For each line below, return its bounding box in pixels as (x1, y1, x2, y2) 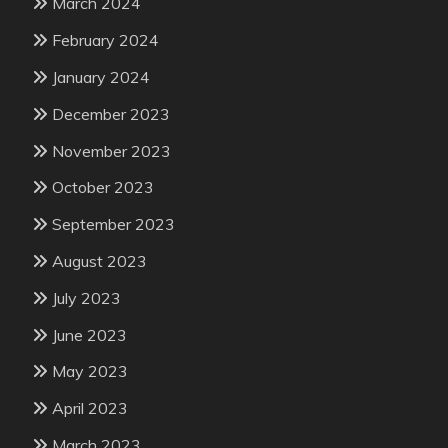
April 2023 (52, 398, 128, 419)
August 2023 (52, 250, 147, 271)
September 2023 (52, 214, 175, 235)
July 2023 (52, 287, 121, 308)
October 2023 (52, 177, 154, 198)
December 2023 (52, 103, 170, 124)
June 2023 (52, 324, 127, 345)
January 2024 (52, 66, 150, 87)
